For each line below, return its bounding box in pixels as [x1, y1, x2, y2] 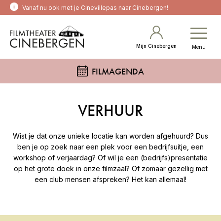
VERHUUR [78, 101, 143, 121]
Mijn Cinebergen [136, 43, 177, 49]
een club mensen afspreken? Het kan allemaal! [35, 175, 186, 184]
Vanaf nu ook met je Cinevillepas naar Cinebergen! [22, 3, 168, 11]
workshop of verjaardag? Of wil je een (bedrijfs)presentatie [13, 153, 208, 162]
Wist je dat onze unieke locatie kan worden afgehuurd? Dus [13, 132, 208, 141]
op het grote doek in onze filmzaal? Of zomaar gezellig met [13, 164, 208, 173]
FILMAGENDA [92, 65, 144, 77]
